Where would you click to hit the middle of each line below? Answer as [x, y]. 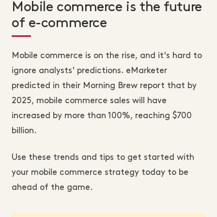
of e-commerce [59, 23]
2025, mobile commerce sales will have [89, 101]
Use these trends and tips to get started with [103, 157]
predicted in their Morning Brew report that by [104, 85]
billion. [24, 131]
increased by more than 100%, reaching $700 [102, 116]
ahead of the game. [52, 187]
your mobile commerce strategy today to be [100, 172]
